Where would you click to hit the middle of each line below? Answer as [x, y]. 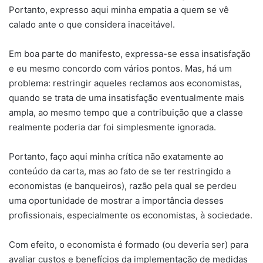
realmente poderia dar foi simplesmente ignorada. [112, 127]
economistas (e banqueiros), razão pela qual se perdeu [123, 186]
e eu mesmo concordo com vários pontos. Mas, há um [120, 68]
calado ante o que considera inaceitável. [92, 24]
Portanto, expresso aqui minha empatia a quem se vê [119, 9]
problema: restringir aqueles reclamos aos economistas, [125, 83]
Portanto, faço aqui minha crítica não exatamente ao [116, 156]
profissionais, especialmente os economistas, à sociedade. [131, 215]
